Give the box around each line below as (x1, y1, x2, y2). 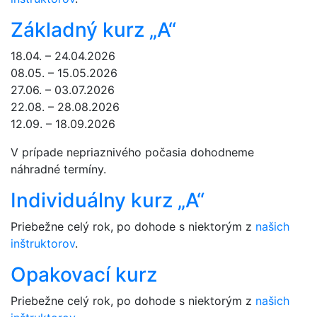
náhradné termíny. (11, 162, 106, 177)
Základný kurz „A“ (11, 18, 176, 42)
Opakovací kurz (11, 263, 157, 287)
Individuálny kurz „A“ (11, 188, 204, 213)
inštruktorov (11, 236, 75, 251)
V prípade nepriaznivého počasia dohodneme (11, 145, 254, 160)
